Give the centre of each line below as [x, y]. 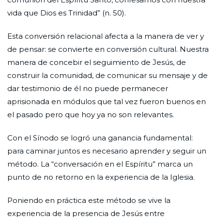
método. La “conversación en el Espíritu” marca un [100, 164]
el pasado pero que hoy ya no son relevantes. [91, 114]
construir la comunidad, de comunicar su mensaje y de [108, 75]
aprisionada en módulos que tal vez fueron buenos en [107, 101]
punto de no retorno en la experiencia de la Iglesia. [101, 177]
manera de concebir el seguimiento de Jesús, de [97, 62]
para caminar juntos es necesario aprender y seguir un [107, 151]
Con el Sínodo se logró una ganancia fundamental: [100, 138]
